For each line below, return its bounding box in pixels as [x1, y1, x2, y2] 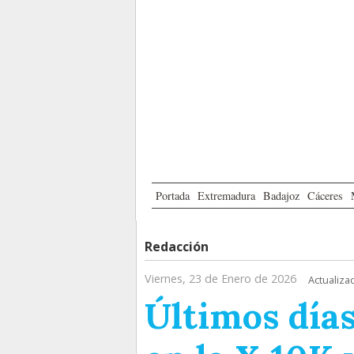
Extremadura [198, 188, 255, 204]
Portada [156, 188, 190, 204]
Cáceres [307, 188, 343, 204]
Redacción [145, 238, 209, 256]
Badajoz [263, 188, 299, 204]
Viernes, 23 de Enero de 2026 [145, 271, 296, 287]
